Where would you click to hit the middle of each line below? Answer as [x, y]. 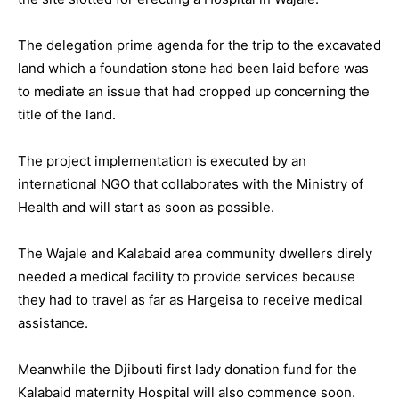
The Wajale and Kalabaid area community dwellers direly [195, 253]
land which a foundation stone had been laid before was [193, 68]
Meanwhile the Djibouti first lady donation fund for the [187, 369]
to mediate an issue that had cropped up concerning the [194, 91]
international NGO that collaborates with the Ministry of [191, 184]
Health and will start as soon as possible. [146, 207]
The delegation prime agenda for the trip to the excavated [199, 45]
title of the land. [67, 114]
